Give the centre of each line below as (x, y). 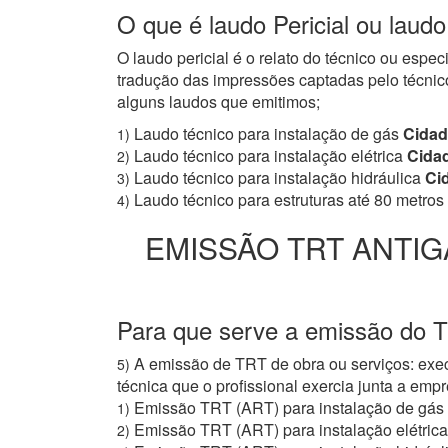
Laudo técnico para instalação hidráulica (277, 178)
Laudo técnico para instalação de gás (266, 134)
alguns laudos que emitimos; (218, 102)
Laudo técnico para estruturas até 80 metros (289, 200)
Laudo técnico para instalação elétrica (268, 156)
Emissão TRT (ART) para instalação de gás (289, 408)
